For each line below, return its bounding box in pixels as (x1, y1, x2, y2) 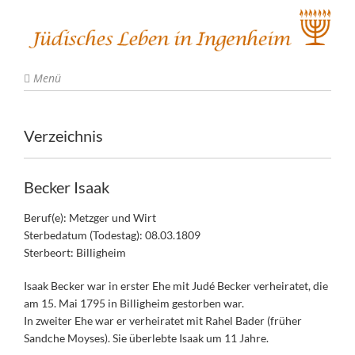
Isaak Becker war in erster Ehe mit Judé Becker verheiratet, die (24, 279, 328, 293)
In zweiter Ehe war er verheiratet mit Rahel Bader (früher (24, 314, 302, 328)
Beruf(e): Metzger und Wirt (24, 211, 156, 225)
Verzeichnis (24, 126, 103, 146)
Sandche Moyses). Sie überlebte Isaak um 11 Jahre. (24, 331, 269, 345)
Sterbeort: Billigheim (24, 246, 126, 260)
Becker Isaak (24, 177, 109, 197)
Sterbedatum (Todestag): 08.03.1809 (24, 228, 200, 242)
